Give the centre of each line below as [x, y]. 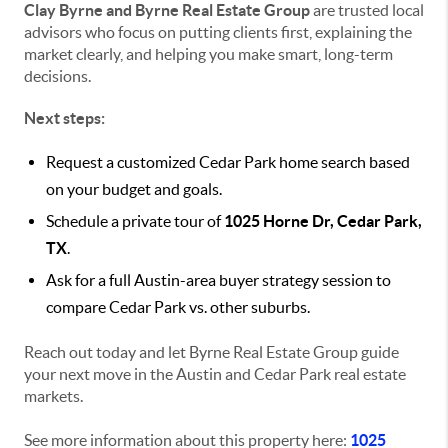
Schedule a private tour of [135, 221]
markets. [53, 396]
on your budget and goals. [134, 189]
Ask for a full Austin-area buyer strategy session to [218, 280]
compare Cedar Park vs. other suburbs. [178, 307]
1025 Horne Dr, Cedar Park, [323, 221]
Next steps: [64, 118]
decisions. [57, 76]
